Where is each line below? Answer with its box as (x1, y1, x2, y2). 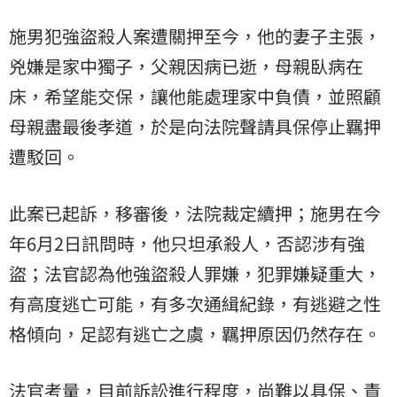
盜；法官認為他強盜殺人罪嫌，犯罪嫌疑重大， (9, 260, 381, 286)
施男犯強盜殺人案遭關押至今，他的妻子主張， (9, 22, 381, 49)
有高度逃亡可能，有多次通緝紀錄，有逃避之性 (9, 290, 381, 316)
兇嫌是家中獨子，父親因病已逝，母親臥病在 (9, 52, 363, 79)
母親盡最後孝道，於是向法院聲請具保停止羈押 (9, 113, 381, 139)
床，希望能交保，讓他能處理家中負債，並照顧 (9, 82, 381, 109)
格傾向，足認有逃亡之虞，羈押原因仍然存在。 (9, 320, 381, 346)
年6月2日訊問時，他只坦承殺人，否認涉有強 (9, 230, 365, 256)
